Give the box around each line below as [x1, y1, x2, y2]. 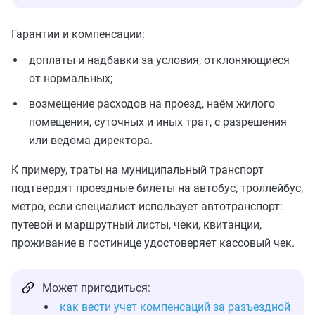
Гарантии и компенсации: [11, 27, 145, 41]
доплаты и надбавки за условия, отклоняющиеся [29, 53, 290, 67]
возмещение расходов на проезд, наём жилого [29, 97, 275, 111]
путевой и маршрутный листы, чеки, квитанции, [11, 218, 262, 232]
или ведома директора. [29, 134, 153, 148]
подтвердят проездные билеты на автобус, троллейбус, [11, 181, 303, 195]
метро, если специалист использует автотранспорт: [11, 200, 283, 214]
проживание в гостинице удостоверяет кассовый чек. [11, 236, 295, 250]
